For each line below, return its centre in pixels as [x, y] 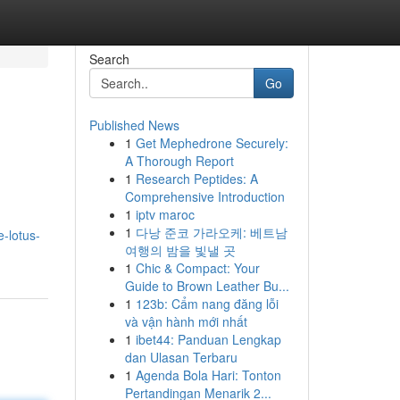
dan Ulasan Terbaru [181, 357]
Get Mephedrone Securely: [212, 143]
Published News [134, 125]
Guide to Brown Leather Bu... [207, 286]
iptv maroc [165, 214]
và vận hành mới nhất [186, 321]
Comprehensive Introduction [204, 196]
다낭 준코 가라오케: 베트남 [211, 232]
